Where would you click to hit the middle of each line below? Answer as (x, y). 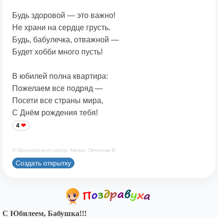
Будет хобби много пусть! (57, 52)
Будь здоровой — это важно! (64, 16)
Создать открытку (43, 163)
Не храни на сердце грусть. (61, 28)
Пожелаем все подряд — (57, 89)
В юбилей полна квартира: (60, 76)
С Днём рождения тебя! (55, 113)
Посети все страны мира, (58, 101)
